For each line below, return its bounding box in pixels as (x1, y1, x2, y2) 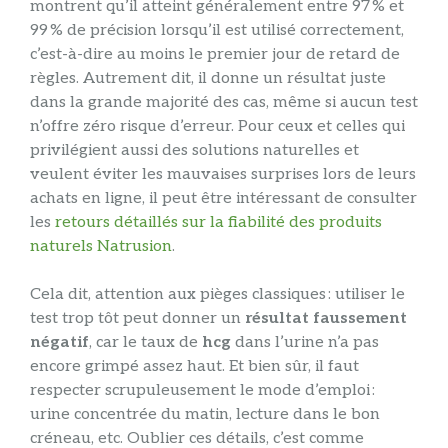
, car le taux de (89, 333, 202, 353)
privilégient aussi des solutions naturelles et (30, 141, 359, 161)
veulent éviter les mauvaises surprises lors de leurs (30, 165, 416, 185)
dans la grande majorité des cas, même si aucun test (30, 93, 418, 113)
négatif (30, 333, 89, 353)
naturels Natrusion (30, 237, 172, 257)
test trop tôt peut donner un (30, 309, 245, 329)
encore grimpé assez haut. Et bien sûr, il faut (30, 357, 359, 377)
